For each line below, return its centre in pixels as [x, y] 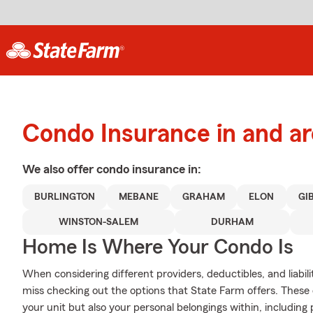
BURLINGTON [65, 197]
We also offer [59, 169]
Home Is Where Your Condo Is [158, 247]
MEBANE [139, 197]
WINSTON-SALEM [98, 222]
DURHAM [232, 222]
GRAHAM [204, 197]
